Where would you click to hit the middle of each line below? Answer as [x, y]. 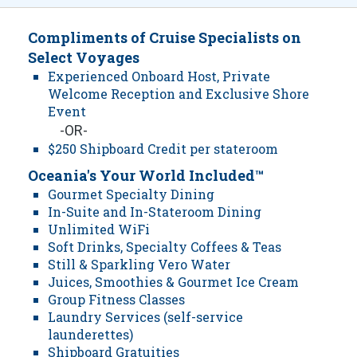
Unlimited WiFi [99, 229]
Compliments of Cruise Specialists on [165, 38]
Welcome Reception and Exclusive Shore [178, 94]
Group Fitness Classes [116, 300]
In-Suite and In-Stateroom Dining [155, 212]
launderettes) [90, 335]
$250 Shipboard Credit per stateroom [163, 149]
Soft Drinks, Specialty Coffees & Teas [165, 247]
